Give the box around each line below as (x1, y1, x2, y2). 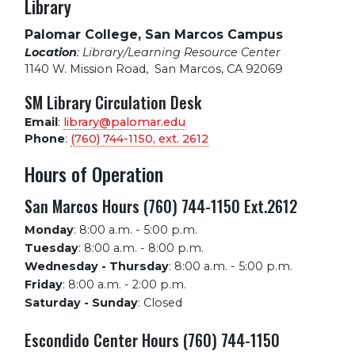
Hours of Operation (25, 160, 163, 189)
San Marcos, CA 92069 (155, 62, 283, 77)
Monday (25, 223, 74, 238)
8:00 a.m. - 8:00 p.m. (84, 241, 204, 256)
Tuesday (25, 241, 78, 256)
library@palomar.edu (63, 115, 185, 130)
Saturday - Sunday (25, 296, 138, 311)
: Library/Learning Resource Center (77, 45, 281, 60)
